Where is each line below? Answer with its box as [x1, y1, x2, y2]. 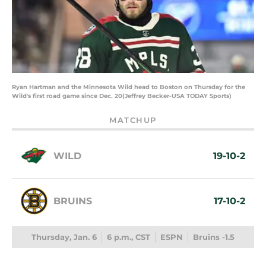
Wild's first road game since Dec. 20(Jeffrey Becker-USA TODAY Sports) [12, 92, 232, 100]
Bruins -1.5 [193, 233, 235, 242]
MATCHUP [109, 116, 157, 125]
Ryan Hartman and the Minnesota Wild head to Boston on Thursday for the [12, 83, 245, 91]
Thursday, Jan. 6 [31, 233, 97, 242]
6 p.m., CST [107, 233, 150, 242]
